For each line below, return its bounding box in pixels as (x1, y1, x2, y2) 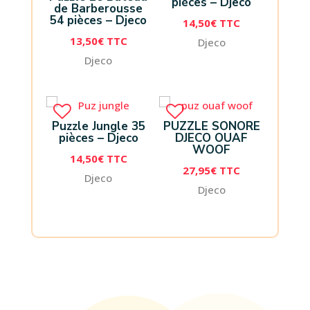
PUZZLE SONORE (163, 118, 260, 134)
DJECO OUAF (175, 129, 248, 146)
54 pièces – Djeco (50, 12, 147, 28)
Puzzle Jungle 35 (51, 118, 145, 134)
